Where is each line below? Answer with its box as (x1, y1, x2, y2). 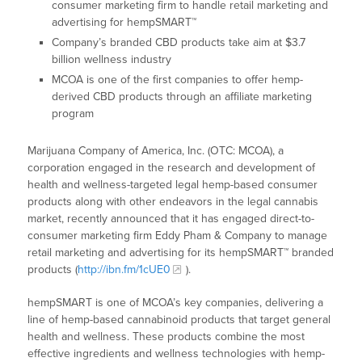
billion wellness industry (52, 53, 172, 67)
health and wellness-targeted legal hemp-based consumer (27, 178, 318, 192)
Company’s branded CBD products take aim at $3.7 (52, 36, 306, 50)
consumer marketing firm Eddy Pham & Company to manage (27, 229, 328, 243)
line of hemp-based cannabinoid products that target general (27, 313, 331, 327)
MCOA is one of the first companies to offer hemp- (52, 73, 304, 87)
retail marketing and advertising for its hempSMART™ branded (27, 246, 335, 260)
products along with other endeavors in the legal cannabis (27, 195, 319, 209)
